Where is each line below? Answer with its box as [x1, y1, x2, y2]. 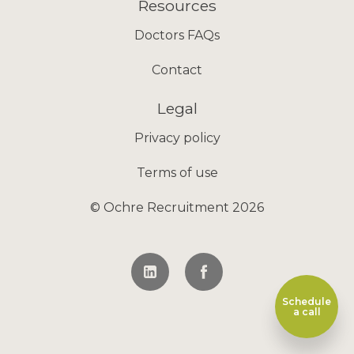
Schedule [282, 296, 331, 307]
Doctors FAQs [134, 28, 220, 43]
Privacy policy [134, 130, 220, 145]
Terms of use [136, 165, 218, 180]
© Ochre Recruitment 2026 [90, 200, 264, 215]
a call [292, 306, 321, 318]
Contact [152, 62, 202, 77]
